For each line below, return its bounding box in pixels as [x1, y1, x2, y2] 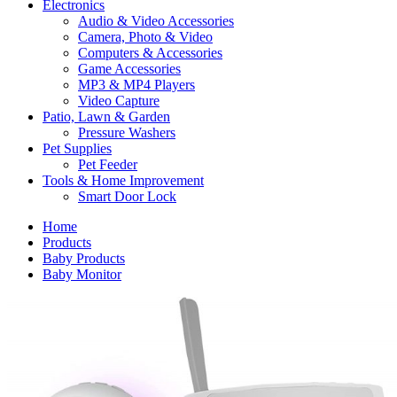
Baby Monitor [43, 267, 121, 283]
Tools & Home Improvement [43, 173, 204, 189]
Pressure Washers [78, 125, 175, 141]
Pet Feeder [78, 157, 137, 173]
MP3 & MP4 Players [78, 77, 195, 93]
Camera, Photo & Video [78, 29, 213, 45]
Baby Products [43, 251, 125, 267]
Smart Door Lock [78, 189, 176, 205]
